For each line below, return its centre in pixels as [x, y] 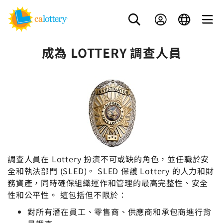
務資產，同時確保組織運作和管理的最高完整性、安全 [108, 183]
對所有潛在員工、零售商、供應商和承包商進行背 [119, 212]
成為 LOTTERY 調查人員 [111, 52]
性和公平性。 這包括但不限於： [67, 195]
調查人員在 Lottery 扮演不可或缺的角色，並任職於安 [109, 159]
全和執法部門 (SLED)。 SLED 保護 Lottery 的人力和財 [111, 171]
